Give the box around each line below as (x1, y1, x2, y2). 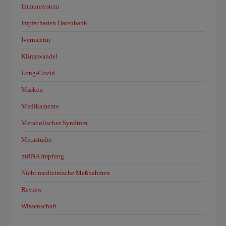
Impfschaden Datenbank (21, 19, 88, 27)
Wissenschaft (21, 202, 57, 210)
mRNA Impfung (21, 152, 65, 160)
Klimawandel (21, 52, 58, 60)
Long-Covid (21, 69, 55, 77)
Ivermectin (21, 36, 51, 43)
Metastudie (21, 136, 52, 143)
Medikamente (21, 102, 60, 110)
